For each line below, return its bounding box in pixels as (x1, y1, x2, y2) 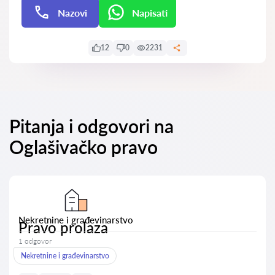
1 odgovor (18, 236, 52, 246)
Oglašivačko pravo (9, 136, 158, 158)
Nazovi (58, 6, 87, 18)
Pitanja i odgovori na (9, 115, 174, 137)
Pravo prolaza (18, 219, 108, 236)
